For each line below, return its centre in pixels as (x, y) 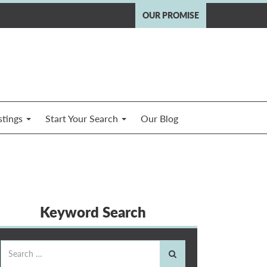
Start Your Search (83, 118)
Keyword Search (93, 212)
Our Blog (159, 118)
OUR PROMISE (171, 15)
